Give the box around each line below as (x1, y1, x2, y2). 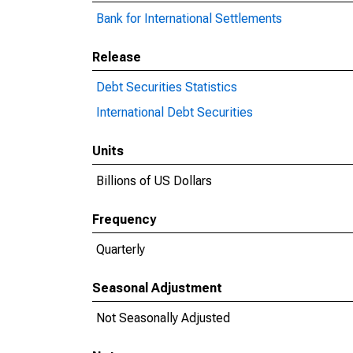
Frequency (92, 212, 156, 227)
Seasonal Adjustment (92, 281, 222, 295)
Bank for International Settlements (96, 11, 282, 26)
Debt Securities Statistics (96, 80, 237, 95)
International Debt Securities (96, 105, 253, 120)
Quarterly (96, 242, 145, 257)
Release (92, 50, 141, 65)
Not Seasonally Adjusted (96, 310, 230, 325)
